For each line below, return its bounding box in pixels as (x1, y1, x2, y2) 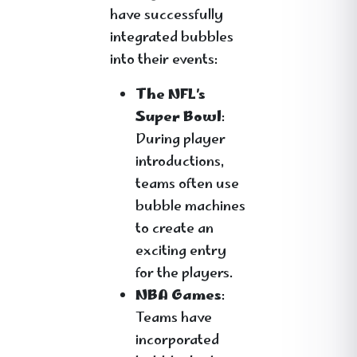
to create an (135, 218, 214, 241)
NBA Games (135, 284, 222, 308)
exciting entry (135, 240, 226, 264)
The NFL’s (135, 84, 206, 108)
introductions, (135, 151, 224, 175)
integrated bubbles (110, 26, 233, 50)
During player (135, 128, 226, 152)
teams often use (135, 173, 239, 197)
